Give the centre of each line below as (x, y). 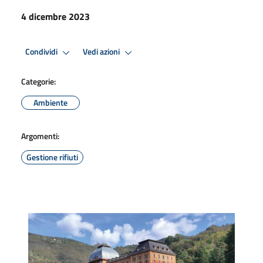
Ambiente (50, 102)
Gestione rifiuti (52, 157)
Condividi (42, 52)
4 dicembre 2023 (55, 16)
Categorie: (38, 81)
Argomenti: (40, 136)
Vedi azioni (102, 52)
